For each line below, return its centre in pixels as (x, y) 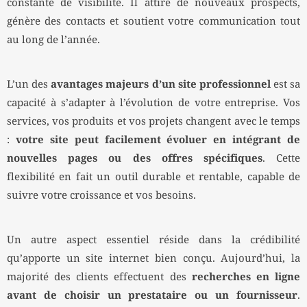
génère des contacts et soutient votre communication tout (153, 22)
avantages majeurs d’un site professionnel (161, 85)
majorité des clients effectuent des (99, 278)
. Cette (281, 159)
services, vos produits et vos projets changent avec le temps (153, 122)
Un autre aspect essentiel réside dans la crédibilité (153, 241)
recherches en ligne (246, 278)
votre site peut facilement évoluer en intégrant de (158, 140)
